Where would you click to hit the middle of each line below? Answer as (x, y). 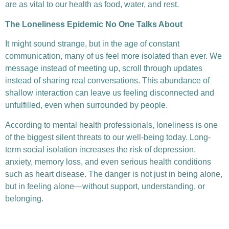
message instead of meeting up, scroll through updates (104, 68)
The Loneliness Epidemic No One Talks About (94, 24)
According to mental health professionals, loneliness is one (111, 125)
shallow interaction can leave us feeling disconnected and (110, 93)
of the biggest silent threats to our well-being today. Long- (108, 137)
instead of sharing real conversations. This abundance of (107, 81)
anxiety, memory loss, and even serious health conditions (108, 162)
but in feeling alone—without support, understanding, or (105, 186)
